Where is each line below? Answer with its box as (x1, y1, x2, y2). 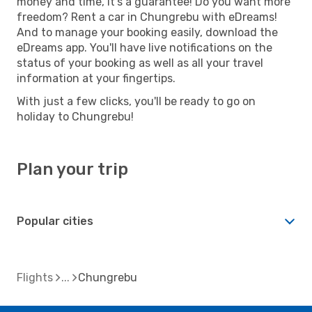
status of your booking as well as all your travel (17, 56, 263, 70)
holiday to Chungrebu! (17, 109, 134, 123)
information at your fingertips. (17, 71, 175, 85)
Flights (17, 270, 53, 284)
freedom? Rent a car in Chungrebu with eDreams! (17, 10, 277, 24)
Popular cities (17, 214, 93, 228)
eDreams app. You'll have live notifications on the (17, 40, 272, 54)
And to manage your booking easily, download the (17, 25, 278, 39)
